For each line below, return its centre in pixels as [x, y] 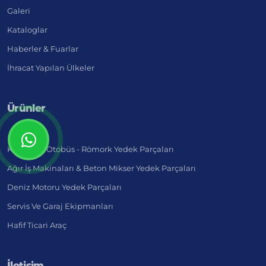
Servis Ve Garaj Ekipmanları [60, 206]
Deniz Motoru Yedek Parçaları [64, 187]
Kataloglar [27, 30]
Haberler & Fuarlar [43, 49]
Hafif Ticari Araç [37, 225]
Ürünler [26, 108]
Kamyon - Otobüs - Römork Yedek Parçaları [91, 149]
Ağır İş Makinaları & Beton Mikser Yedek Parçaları [102, 168]
